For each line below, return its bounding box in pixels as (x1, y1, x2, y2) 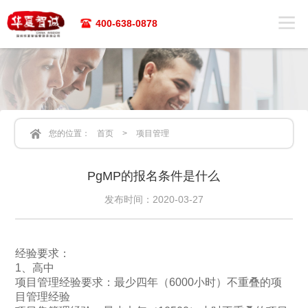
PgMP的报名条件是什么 (87, 168, 221, 183)
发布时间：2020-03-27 (104, 193, 203, 205)
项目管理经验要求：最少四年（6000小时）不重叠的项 (15, 276, 283, 288)
